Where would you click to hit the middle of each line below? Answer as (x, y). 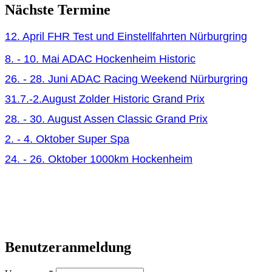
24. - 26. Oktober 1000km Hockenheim (99, 159)
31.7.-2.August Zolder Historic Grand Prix (105, 99)
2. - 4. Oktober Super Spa (67, 139)
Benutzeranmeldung (68, 247)
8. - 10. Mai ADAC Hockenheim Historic (100, 59)
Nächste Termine (58, 9)
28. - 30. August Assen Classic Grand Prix (106, 119)
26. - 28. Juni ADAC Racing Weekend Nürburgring (126, 79)
